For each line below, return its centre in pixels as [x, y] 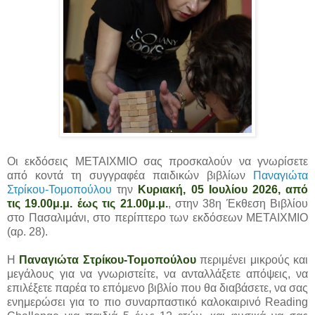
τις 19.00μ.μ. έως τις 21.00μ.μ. [88, 203]
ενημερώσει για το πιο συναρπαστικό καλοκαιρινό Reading [157, 302]
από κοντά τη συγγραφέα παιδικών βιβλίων [130, 175]
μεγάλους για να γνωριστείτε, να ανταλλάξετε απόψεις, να [157, 274]
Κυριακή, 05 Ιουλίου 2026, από [223, 189]
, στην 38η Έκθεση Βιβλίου [238, 203]
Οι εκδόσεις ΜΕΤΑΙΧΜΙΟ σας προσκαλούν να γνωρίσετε [157, 161]
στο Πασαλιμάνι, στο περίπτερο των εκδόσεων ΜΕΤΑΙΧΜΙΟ [157, 217]
